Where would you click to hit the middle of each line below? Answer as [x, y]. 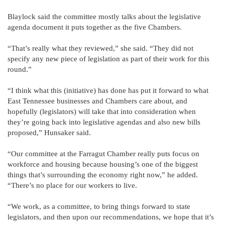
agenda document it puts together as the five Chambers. [95, 27]
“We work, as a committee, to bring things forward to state [99, 206]
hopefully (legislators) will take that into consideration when [102, 111]
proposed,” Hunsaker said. [49, 132]
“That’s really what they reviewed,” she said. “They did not [100, 48]
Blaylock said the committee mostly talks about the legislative [104, 16]
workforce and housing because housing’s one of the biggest [103, 164]
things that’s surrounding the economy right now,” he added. [103, 175]
